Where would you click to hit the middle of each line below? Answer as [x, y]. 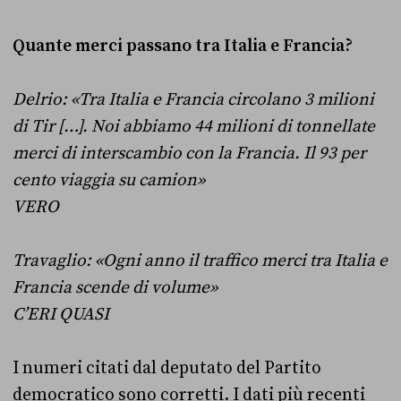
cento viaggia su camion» [109, 179]
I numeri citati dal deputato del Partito [167, 367]
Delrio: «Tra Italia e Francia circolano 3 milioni [193, 99]
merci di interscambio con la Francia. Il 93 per [189, 153]
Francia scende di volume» [115, 287]
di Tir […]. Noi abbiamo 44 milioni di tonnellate [194, 126]
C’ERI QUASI [61, 314]
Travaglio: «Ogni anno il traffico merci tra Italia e [200, 260]
